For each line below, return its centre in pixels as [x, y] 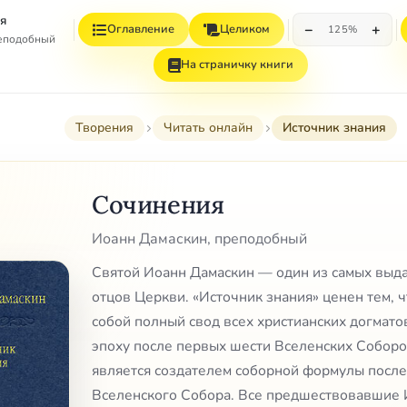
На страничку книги [237, 65]
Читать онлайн [208, 128]
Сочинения [158, 204]
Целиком [244, 29]
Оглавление [140, 29]
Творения [104, 128]
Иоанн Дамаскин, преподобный [199, 239]
